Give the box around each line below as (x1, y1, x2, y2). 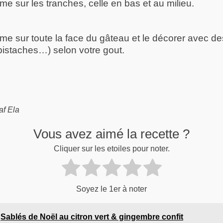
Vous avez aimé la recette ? (33, 126, 190, 141)
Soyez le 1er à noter (76, 185, 147, 193)
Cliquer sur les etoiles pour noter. (53, 144, 170, 153)
